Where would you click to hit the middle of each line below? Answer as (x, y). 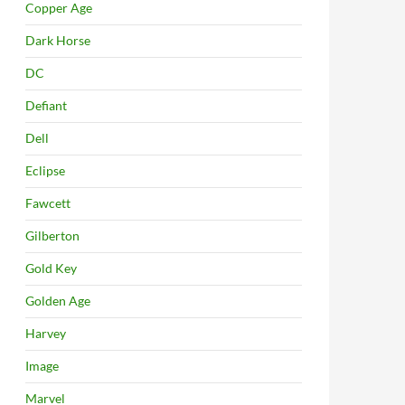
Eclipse (45, 170)
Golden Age (58, 301)
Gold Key (51, 268)
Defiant (46, 105)
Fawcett (48, 203)
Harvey (46, 333)
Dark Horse (58, 40)
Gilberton (52, 235)
